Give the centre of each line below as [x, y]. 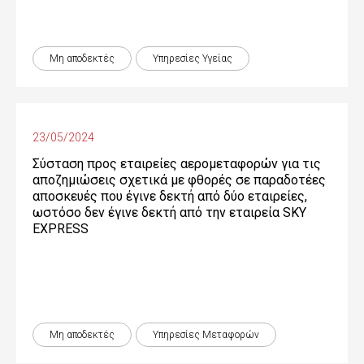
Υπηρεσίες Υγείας [193, 58]
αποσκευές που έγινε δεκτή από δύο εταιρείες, [170, 196]
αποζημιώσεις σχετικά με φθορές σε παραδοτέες [179, 180]
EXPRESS [61, 229]
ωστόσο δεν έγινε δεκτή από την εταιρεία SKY [169, 212]
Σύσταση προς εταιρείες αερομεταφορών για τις [177, 164]
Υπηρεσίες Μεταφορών [206, 335]
